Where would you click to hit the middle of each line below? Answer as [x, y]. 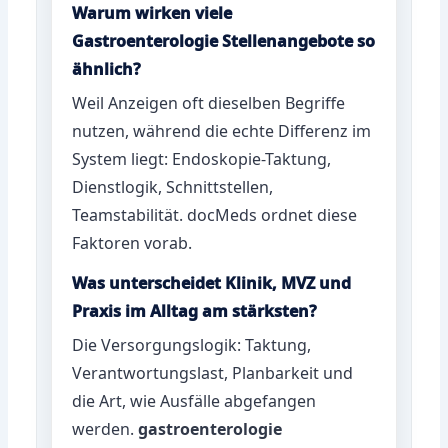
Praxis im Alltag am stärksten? [195, 310]
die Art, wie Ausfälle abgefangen [194, 400]
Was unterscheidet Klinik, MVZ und [212, 282]
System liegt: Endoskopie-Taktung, [202, 158]
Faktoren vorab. [132, 242]
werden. [105, 428]
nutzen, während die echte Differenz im [222, 130]
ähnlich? [107, 68]
